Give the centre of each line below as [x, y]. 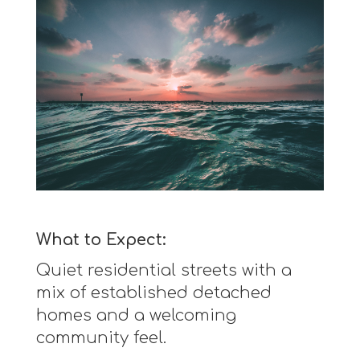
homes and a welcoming [136, 315]
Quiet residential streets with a [164, 270]
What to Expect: [101, 239]
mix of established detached [153, 292]
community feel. [101, 337]
